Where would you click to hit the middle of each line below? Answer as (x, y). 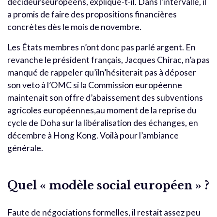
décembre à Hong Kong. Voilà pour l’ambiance (93, 135)
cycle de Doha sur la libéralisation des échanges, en (103, 123)
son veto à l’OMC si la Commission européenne (95, 85)
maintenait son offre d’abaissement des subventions (105, 97)
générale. (25, 148)
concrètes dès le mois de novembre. (74, 27)
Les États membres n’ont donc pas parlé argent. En (101, 47)
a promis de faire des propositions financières (92, 14)
